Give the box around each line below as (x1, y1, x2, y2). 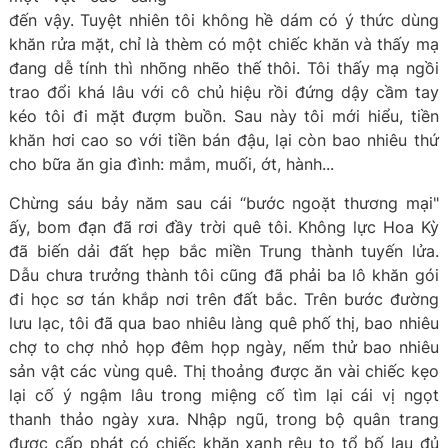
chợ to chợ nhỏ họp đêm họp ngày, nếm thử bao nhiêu (9, 337, 439, 357)
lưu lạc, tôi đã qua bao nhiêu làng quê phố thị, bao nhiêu (9, 313, 439, 333)
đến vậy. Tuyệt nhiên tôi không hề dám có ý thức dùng (9, 10, 439, 30)
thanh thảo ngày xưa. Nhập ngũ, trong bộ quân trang (9, 409, 439, 429)
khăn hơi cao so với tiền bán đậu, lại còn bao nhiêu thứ (9, 130, 439, 150)
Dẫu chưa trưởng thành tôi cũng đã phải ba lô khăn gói (9, 265, 439, 285)
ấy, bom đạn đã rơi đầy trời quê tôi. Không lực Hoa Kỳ (9, 217, 439, 237)
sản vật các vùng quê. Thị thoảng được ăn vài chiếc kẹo (9, 361, 439, 381)
